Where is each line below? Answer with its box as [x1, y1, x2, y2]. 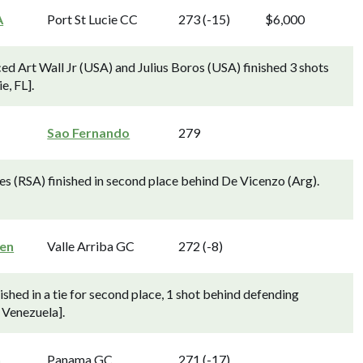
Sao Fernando [47, 125, 130, 140]
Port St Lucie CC [47, 11, 139, 27]
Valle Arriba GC [47, 238, 135, 254]
